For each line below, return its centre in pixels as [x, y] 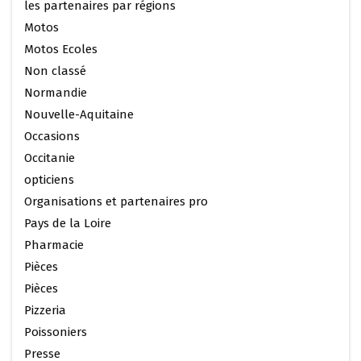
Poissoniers [56, 332]
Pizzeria [45, 310]
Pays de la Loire [68, 223]
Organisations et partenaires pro [116, 201]
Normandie [56, 92]
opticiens [49, 179]
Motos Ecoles [61, 49]
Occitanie [50, 158]
